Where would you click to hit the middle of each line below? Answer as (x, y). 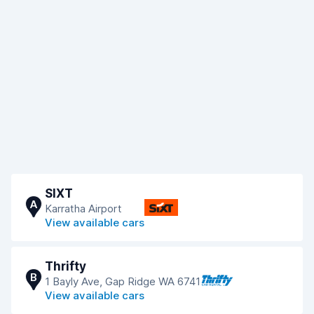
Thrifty (66, 266)
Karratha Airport (83, 209)
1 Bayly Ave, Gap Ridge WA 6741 (123, 281)
